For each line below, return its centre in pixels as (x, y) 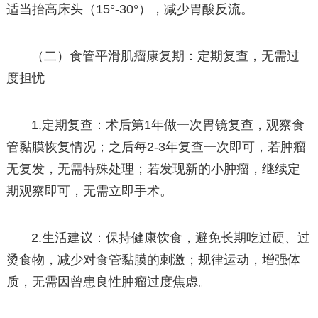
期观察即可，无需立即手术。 (89, 191)
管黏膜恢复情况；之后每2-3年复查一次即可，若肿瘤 (156, 147)
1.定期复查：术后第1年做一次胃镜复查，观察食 (168, 125)
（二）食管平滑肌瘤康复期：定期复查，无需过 (166, 56)
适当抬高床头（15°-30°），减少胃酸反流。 (130, 9)
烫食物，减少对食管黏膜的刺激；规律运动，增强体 (153, 260)
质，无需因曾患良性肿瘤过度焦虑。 (108, 282)
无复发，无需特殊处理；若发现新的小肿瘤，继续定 (153, 169)
